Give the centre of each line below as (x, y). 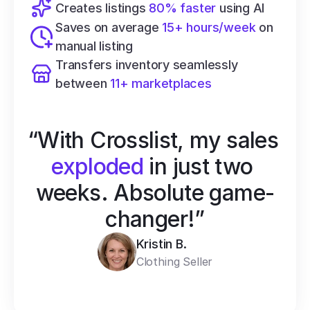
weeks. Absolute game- (155, 193)
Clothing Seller (174, 261)
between (83, 83)
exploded (98, 166)
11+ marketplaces (161, 83)
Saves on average (109, 27)
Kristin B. (161, 244)
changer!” (155, 219)
